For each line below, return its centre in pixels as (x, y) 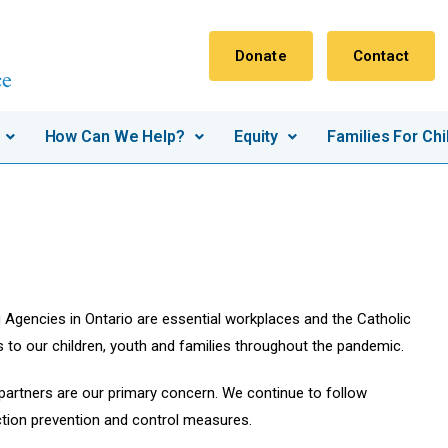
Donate (261, 55)
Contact (381, 55)
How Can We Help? (114, 137)
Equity (256, 137)
